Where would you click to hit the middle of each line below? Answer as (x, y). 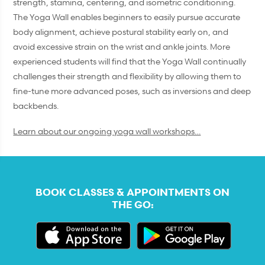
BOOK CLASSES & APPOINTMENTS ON (132, 192)
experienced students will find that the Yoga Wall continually (130, 61)
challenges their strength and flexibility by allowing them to (127, 76)
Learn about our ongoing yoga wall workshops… (107, 131)
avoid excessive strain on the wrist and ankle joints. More (122, 46)
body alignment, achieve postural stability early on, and (121, 31)
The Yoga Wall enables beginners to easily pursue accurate (127, 17)
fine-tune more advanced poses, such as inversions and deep (132, 91)
